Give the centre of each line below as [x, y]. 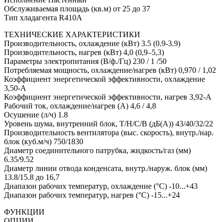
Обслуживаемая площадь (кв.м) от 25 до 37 [77, 8]
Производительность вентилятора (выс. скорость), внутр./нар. [109, 132]
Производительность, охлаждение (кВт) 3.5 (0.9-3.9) [92, 43]
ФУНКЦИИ [24, 212]
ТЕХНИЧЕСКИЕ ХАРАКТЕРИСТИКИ [72, 34]
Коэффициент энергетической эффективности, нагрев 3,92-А [108, 97]
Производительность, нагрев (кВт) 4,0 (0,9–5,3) [84, 52]
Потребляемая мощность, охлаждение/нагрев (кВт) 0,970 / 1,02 [110, 70]
